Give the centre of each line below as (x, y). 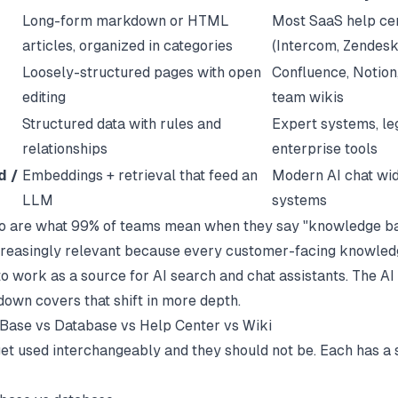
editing (44, 97)
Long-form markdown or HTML (126, 20)
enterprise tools (325, 148)
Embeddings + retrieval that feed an (140, 175)
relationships (65, 148)
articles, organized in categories (127, 45)
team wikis (308, 97)
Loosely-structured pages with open (142, 72)
